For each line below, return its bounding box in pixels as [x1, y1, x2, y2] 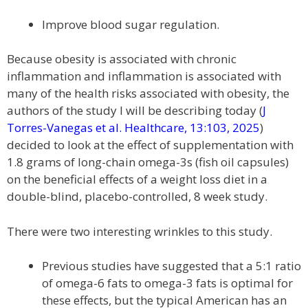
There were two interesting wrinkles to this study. [7, 223, 272, 239]
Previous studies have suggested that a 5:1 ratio [42, 258, 301, 274]
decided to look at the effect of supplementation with [7, 137, 294, 153]
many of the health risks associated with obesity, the [7, 85, 289, 101]
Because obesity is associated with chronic [7, 51, 236, 67]
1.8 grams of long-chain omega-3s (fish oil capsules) [7, 154, 289, 170]
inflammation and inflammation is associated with [7, 68, 281, 84]
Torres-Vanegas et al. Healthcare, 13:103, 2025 [7, 120, 260, 135]
